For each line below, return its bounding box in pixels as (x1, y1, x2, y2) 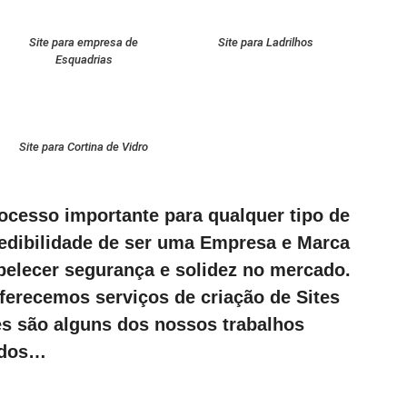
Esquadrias (55, 53, 113, 66)
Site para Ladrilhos (217, 35, 313, 49)
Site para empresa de (29, 35, 139, 49)
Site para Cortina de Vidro (19, 140, 149, 154)
